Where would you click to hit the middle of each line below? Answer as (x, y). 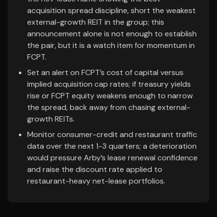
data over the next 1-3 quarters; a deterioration (112, 146)
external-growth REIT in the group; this (96, 22)
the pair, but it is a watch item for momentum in (111, 45)
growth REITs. (51, 119)
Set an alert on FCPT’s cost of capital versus (105, 72)
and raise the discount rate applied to (95, 169)
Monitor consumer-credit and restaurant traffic (112, 134)
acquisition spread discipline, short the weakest (111, 10)
